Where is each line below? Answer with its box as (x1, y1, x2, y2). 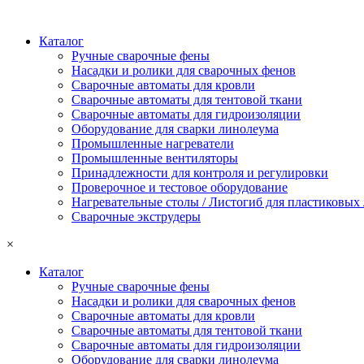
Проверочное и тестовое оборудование (71, 180, 288, 194)
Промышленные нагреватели (71, 136, 234, 150)
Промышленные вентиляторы (71, 151, 238, 165)
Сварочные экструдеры (71, 210, 201, 223)
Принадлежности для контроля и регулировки (71, 166, 328, 180)
